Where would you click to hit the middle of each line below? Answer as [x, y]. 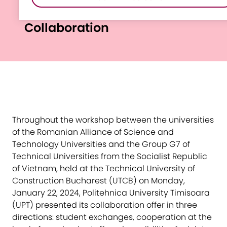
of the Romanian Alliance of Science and [93, 132]
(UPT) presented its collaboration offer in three [105, 205]
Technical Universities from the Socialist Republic [110, 156]
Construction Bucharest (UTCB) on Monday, [99, 180]
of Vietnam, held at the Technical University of [104, 168]
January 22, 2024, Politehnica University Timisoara [111, 193]
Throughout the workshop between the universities [113, 120]
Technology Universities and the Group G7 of [101, 144]
